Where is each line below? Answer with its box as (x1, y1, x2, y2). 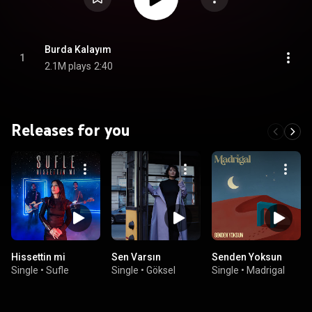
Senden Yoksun (212, 251, 282, 263)
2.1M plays (45, 61, 91, 72)
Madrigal (247, 265, 285, 276)
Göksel (146, 265, 175, 276)
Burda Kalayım (45, 44, 111, 55)
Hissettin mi (11, 251, 65, 263)
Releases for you (11, 120, 130, 140)
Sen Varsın (111, 251, 161, 263)
